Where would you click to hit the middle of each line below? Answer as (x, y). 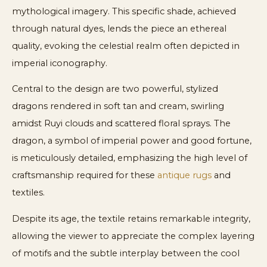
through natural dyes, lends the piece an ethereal (119, 28)
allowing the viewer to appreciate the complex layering (133, 236)
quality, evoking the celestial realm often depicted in (126, 46)
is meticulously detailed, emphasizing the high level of (130, 158)
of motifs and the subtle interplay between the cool (126, 253)
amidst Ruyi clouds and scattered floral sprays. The (121, 124)
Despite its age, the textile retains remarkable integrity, (131, 218)
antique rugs (184, 176)
